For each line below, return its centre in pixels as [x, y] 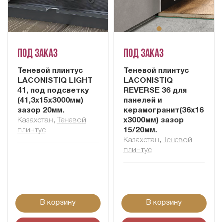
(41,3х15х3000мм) [50, 100]
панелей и [142, 100]
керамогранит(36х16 [163, 110]
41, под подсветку [53, 90]
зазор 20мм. [41, 110]
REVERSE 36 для [155, 90]
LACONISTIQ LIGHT [55, 81]
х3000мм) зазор [153, 120]
